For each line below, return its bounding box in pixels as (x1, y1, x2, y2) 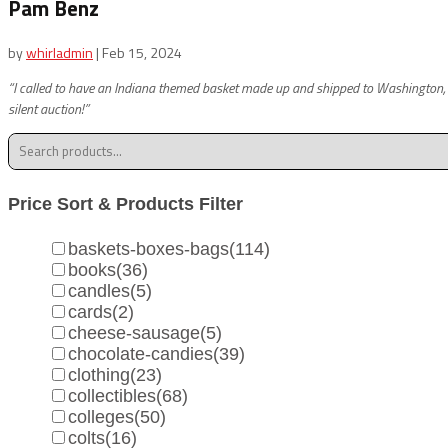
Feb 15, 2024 (102, 41, 182, 63)
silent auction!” (8, 97, 89, 119)
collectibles (68, 385, 156, 406)
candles (68, 280, 130, 301)
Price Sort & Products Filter (8, 193, 243, 214)
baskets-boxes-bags (68, 238, 229, 259)
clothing (68, 364, 130, 385)
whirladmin (26, 41, 93, 63)
